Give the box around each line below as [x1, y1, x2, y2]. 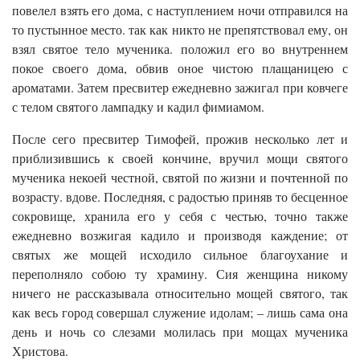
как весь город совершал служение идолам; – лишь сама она [12, 303, 348, 321]
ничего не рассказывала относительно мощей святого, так [12, 284, 348, 301]
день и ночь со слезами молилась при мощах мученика [12, 322, 348, 340]
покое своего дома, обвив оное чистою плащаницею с [12, 59, 348, 76]
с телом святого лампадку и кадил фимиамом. [12, 97, 264, 115]
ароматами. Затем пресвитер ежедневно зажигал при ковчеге [12, 78, 348, 96]
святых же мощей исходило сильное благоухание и [12, 245, 348, 263]
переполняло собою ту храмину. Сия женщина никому [12, 264, 348, 282]
